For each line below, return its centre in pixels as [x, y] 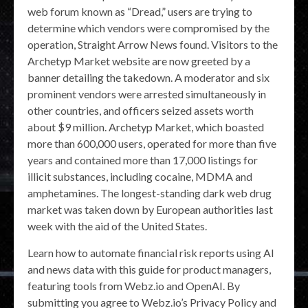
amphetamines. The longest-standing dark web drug [150, 192]
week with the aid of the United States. [117, 225]
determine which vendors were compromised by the [148, 27]
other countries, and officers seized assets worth [141, 110]
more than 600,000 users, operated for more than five [152, 143]
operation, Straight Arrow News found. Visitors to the [153, 44]
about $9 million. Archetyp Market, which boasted [146, 126]
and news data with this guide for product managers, [149, 269]
